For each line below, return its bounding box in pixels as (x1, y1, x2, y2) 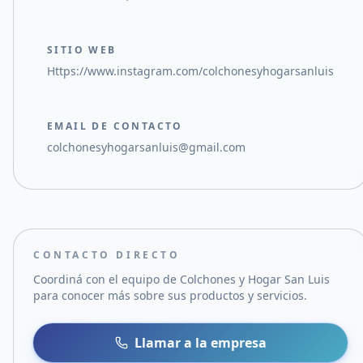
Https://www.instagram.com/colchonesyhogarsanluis (47, 63, 334, 79)
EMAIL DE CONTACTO (47, 119, 183, 133)
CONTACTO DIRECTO (33, 248, 181, 262)
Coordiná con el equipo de (33, 271, 180, 287)
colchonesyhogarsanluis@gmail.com (47, 139, 246, 155)
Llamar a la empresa (134, 334, 267, 352)
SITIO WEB (47, 43, 117, 57)
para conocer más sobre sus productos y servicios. (33, 288, 307, 303)
